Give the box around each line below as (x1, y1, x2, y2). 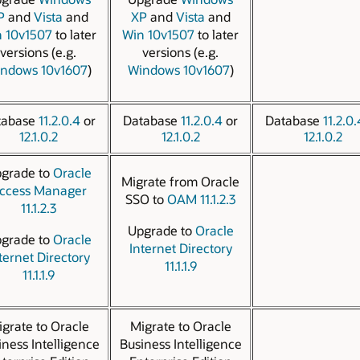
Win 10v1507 (122, 26, 194, 43)
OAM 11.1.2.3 (167, 190, 235, 207)
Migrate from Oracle (121, 172, 239, 190)
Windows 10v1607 (127, 61, 230, 79)
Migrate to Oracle (129, 317, 231, 334)
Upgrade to (127, 222, 195, 239)
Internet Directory (129, 239, 232, 257)
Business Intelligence (119, 334, 242, 352)
